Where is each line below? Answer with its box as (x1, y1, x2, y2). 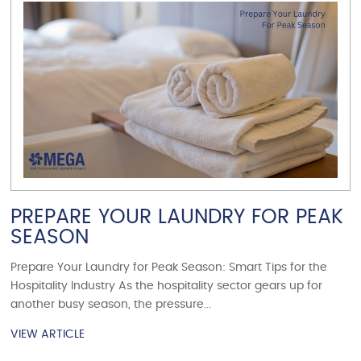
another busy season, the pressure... (10, 298, 212, 310)
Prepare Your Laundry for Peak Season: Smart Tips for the (10, 261, 328, 273)
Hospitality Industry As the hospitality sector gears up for (10, 280, 323, 292)
